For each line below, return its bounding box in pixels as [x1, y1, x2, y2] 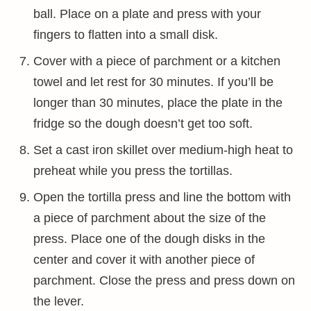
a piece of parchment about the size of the [33, 211, 266, 225]
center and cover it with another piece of [33, 253, 255, 267]
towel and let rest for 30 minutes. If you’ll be [33, 75, 274, 89]
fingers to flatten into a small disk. [33, 28, 218, 42]
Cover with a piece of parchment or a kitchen [33, 54, 280, 68]
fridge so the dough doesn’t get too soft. [33, 117, 253, 131]
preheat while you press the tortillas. [33, 164, 233, 178]
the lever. [33, 294, 84, 308]
